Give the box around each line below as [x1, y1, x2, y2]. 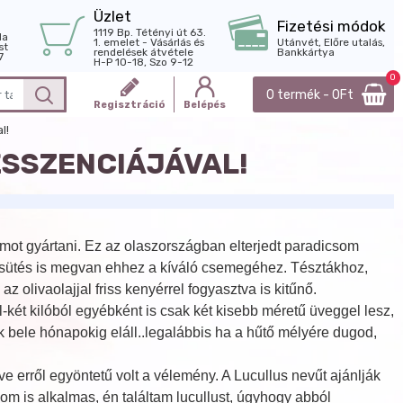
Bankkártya [277, 45, 335, 58]
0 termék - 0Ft [266, 86, 354, 103]
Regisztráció [94, 99, 165, 111]
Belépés [184, 99, 226, 111]
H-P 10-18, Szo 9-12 [94, 55, 193, 68]
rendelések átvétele [94, 45, 193, 58]
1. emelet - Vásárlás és [94, 35, 204, 49]
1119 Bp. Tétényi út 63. [94, 25, 206, 39]
